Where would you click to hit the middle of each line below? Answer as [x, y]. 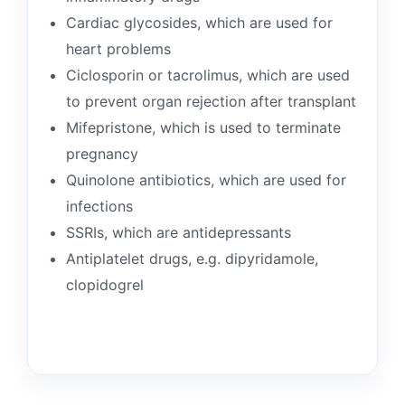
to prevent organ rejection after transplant [211, 101]
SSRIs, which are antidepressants [179, 232]
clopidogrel [105, 285]
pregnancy [102, 154]
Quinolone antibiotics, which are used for [206, 180]
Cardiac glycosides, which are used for [199, 23]
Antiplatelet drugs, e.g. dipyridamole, [192, 259]
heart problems [118, 49]
